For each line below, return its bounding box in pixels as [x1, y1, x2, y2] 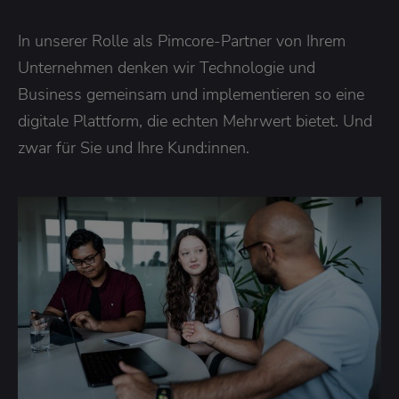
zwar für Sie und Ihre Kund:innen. [18, 137, 249, 159]
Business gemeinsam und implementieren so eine [18, 84, 364, 106]
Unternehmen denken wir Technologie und [18, 57, 315, 79]
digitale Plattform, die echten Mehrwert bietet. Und [18, 110, 372, 133]
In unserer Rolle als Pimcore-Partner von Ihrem [18, 30, 346, 53]
